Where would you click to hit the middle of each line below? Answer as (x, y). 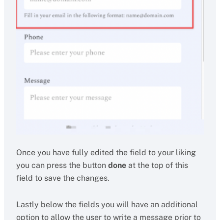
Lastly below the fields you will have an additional (107, 205)
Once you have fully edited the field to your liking (106, 153)
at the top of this (157, 165)
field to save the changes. (64, 178)
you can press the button (62, 165)
